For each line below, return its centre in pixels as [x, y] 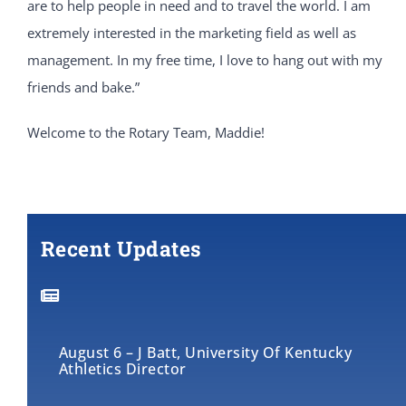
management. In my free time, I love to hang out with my [204, 59]
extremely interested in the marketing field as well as [191, 32]
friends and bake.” [83, 87]
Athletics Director [122, 368]
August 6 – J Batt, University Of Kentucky [205, 352]
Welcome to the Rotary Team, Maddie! [145, 132]
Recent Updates [121, 248]
